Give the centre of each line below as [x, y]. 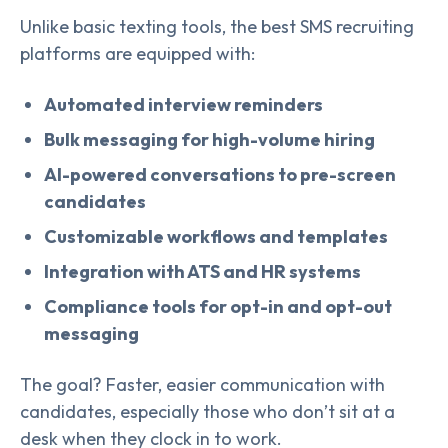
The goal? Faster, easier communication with [202, 384]
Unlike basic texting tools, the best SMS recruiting [217, 26]
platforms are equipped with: [137, 53]
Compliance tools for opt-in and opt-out [218, 306]
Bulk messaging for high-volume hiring [209, 139]
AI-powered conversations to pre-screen [220, 174]
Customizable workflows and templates [216, 236]
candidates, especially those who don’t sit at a [207, 411]
